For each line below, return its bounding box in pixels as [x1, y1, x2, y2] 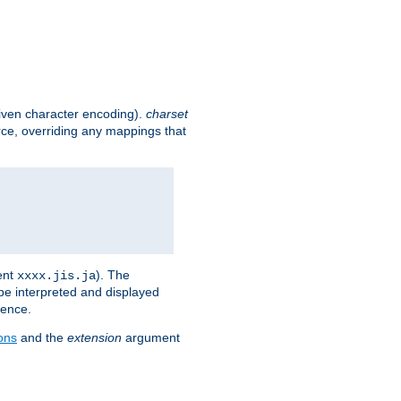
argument [122, 330, 180, 346]
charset [146, 107, 188, 122]
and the [17, 330, 67, 346]
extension [67, 330, 122, 346]
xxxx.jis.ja [17, 269, 96, 284]
